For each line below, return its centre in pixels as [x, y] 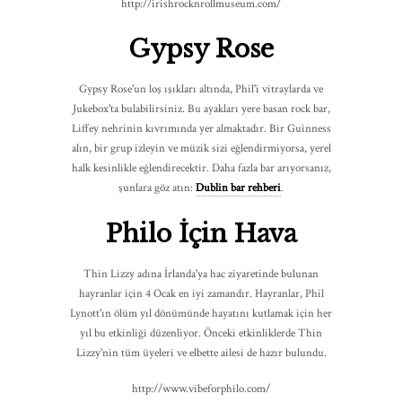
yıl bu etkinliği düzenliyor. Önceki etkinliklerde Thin [201, 333]
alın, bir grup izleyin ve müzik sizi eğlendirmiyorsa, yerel [201, 149]
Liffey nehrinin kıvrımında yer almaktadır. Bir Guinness [201, 129]
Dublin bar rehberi [238, 188]
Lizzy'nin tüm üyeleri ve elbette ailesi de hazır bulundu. [201, 353]
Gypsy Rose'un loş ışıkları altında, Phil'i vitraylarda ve [201, 90]
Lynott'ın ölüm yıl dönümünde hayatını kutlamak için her [201, 313]
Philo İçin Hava [201, 233]
